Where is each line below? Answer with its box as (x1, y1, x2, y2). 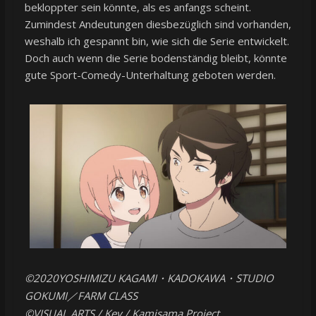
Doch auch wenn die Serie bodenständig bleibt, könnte (24, 50, 287, 65)
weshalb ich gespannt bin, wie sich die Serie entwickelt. (24, 33, 289, 48)
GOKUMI (24, 288, 67, 303)
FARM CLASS (77, 288, 138, 303)
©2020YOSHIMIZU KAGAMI (24, 271, 157, 286)
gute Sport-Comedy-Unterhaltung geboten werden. (24, 67, 276, 82)
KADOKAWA (166, 271, 225, 286)
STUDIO (235, 271, 274, 286)
